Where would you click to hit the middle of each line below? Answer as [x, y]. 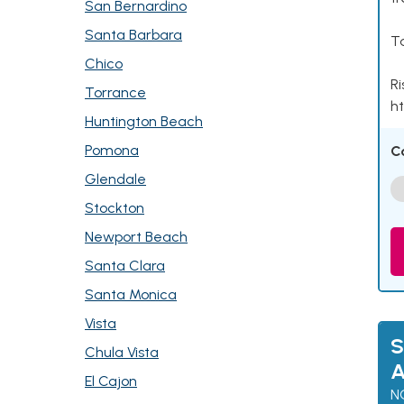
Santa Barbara [133, 35]
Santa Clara [125, 266]
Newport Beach [136, 237]
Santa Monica [131, 294]
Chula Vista [122, 352]
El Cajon [111, 381]
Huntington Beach [144, 121]
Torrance [115, 92]
